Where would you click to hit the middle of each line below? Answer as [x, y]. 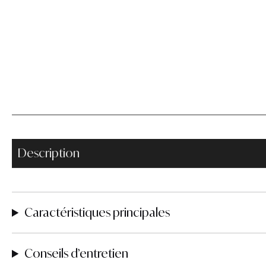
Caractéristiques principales [97, 212]
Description [49, 153]
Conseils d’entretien [77, 253]
